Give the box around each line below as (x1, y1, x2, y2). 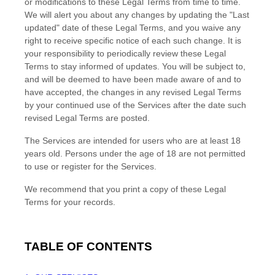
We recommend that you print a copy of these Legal (25, 184, 226, 194)
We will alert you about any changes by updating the (25, 10, 230, 20)
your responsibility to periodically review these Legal (25, 48, 226, 58)
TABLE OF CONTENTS (25, 240, 152, 253)
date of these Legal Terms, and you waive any (60, 23, 241, 33)
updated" (25, 23, 60, 33)
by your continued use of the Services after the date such (25, 100, 246, 110)
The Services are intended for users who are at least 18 (25, 136, 241, 145)
